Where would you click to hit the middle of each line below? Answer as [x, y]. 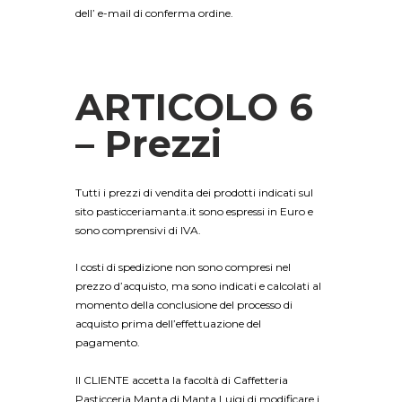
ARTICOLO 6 [194, 106]
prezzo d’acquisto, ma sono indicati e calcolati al [198, 286]
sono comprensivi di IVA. [138, 230]
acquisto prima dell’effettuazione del [168, 324]
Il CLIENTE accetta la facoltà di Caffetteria [182, 380]
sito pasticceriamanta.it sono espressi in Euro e [194, 211]
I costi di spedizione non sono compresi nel [183, 267]
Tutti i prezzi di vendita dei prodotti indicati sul [194, 192]
